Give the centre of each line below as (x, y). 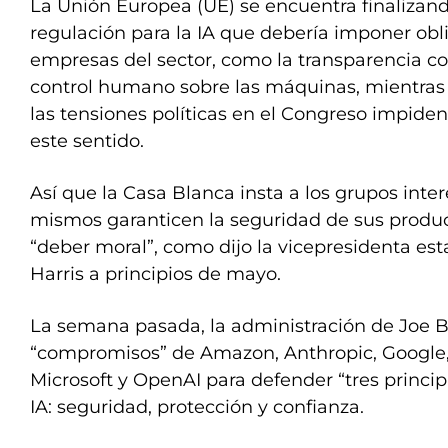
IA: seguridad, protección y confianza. (197, 407)
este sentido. (87, 141)
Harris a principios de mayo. (155, 274)
